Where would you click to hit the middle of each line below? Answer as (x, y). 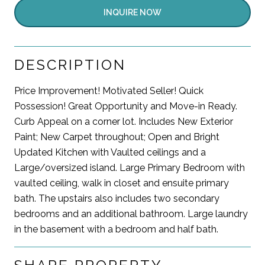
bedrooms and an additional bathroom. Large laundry (131, 214)
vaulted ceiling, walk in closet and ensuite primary (122, 183)
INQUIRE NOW (132, 12)
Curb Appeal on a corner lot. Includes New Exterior (124, 121)
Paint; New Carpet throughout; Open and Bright (117, 137)
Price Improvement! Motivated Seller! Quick (109, 91)
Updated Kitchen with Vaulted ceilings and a (110, 152)
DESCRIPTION (70, 64)
